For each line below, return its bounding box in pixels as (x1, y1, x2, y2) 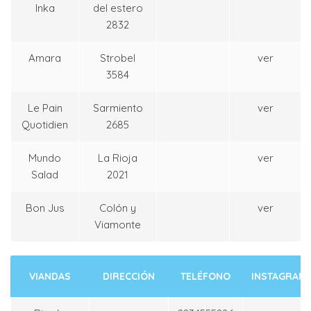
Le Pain (27, 101, 62, 115)
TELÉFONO (180, 270, 230, 283)
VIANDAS (28, 270, 71, 283)
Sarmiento (92, 101, 143, 115)
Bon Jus (25, 201, 65, 215)
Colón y (99, 201, 136, 215)
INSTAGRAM (251, 270, 306, 283)
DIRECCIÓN (102, 270, 155, 283)
